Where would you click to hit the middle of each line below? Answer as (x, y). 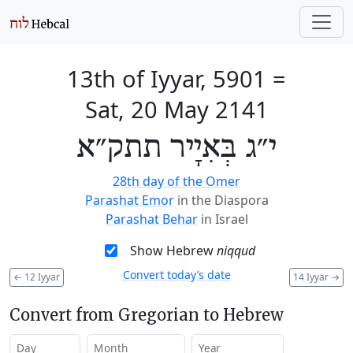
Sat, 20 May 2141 (176, 109)
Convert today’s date (176, 275)
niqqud (236, 251)
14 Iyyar (312, 277)
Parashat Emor (129, 200)
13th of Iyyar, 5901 (167, 78)
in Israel (224, 219)
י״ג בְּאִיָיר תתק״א (176, 148)
